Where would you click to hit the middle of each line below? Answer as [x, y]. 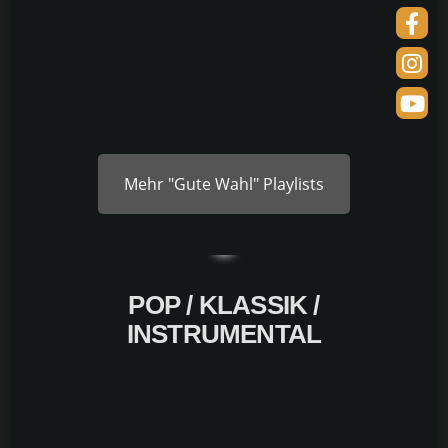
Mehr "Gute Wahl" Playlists [224, 183]
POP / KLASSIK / [224, 305]
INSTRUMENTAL [224, 334]
